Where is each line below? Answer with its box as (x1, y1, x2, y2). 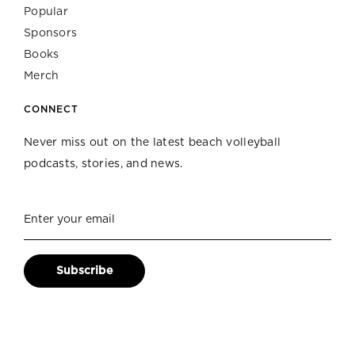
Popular (23, 6, 68, 17)
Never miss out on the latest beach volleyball (23, 136, 281, 148)
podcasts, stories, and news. (23, 158, 183, 170)
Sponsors (23, 27, 78, 39)
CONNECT (23, 104, 78, 114)
